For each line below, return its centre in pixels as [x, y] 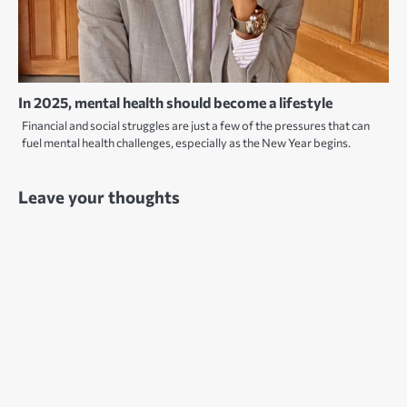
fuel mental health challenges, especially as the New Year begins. [186, 142]
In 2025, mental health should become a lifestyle [175, 102]
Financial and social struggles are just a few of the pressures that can [196, 125]
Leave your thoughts [99, 196]
